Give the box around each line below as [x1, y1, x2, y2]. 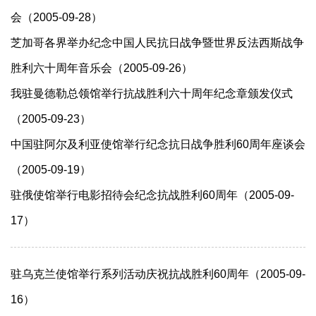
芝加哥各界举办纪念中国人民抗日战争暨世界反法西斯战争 [11, 37, 304, 49]
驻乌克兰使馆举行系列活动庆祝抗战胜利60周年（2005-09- [11, 268, 305, 280]
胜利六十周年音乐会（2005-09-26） [11, 62, 193, 74]
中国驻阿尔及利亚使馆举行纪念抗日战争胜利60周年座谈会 [11, 138, 305, 150]
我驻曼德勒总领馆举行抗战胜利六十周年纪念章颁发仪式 [11, 87, 293, 99]
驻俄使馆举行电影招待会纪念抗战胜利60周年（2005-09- [11, 189, 294, 201]
